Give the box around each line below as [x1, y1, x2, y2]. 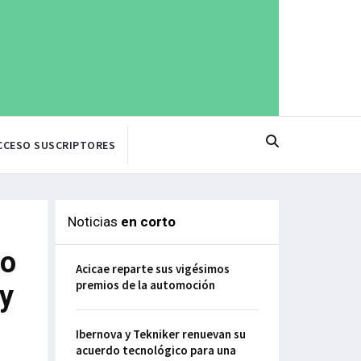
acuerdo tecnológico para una [75, 342, 236, 359]
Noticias [67, 214, 121, 230]
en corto [120, 214, 176, 230]
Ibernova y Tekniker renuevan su [75, 326, 246, 342]
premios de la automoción [75, 277, 215, 293]
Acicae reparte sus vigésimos [75, 261, 230, 277]
